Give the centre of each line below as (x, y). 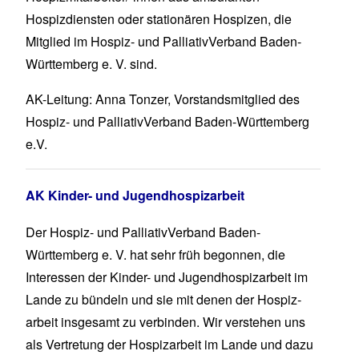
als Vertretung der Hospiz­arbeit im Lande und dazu (169, 345)
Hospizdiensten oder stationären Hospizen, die (159, 19)
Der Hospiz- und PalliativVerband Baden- (143, 232)
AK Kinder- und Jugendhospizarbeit (135, 196)
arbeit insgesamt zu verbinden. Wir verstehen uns (165, 322)
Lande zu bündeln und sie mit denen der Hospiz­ (163, 300)
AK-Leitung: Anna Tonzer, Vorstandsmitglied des (163, 99)
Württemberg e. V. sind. (91, 64)
